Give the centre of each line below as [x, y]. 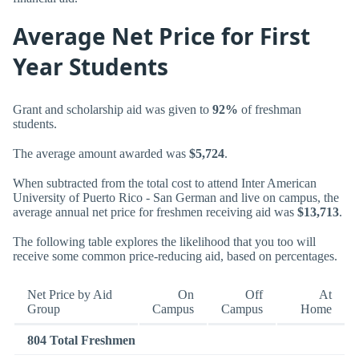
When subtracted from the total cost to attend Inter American [165, 184]
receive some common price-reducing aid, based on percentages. [175, 256]
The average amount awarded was [101, 154]
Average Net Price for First [161, 36]
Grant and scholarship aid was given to [113, 109]
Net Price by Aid [70, 294]
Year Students [91, 67]
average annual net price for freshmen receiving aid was [155, 212]
